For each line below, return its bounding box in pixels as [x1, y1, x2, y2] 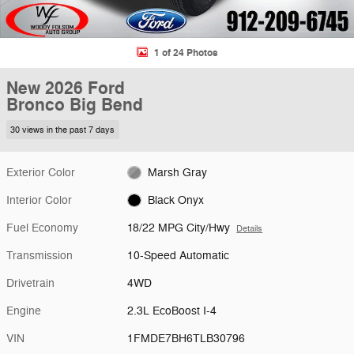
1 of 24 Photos [153, 46, 218, 59]
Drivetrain [6, 276, 55, 290]
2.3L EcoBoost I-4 [127, 303, 217, 318]
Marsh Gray [147, 165, 207, 179]
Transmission [6, 248, 73, 262]
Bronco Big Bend [6, 94, 143, 116]
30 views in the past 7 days [10, 124, 115, 135]
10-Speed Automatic [127, 248, 229, 262]
